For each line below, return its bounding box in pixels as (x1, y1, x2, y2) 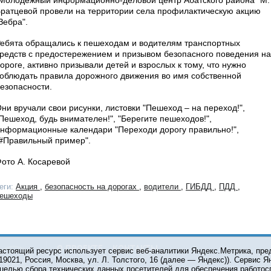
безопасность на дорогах (45, 181, 139, 191)
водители (144, 181, 181, 191)
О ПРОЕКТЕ (57, 244, 103, 255)
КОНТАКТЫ (113, 244, 158, 255)
